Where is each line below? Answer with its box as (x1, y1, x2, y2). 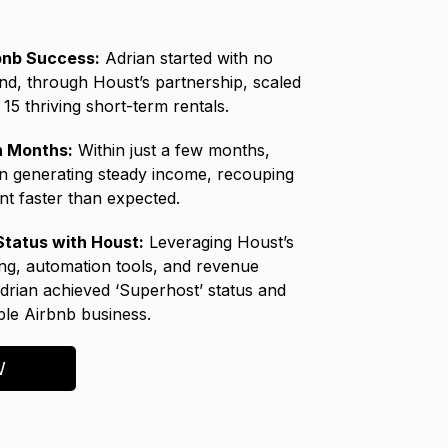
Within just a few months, (73, 140, 270, 160)
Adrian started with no (100, 48, 273, 68)
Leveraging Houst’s (144, 232, 294, 252)
